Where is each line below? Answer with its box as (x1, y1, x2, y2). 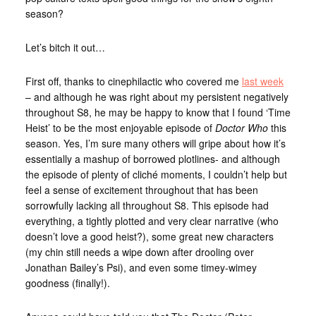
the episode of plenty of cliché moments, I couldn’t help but (25, 167, 287, 182)
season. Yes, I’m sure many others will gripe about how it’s (25, 136, 286, 151)
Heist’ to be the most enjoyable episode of (25, 121, 215, 135)
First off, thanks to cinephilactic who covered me (25, 74, 242, 89)
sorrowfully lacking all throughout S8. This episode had (25, 198, 269, 213)
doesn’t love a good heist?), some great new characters (25, 229, 274, 244)
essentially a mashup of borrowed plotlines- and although (25, 152, 280, 166)
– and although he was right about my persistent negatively (25, 90, 288, 104)
